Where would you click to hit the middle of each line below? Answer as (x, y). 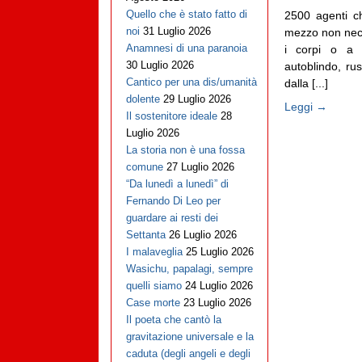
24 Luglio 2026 (219, 286)
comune (144, 167)
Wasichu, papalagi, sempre (189, 269)
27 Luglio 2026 (200, 167)
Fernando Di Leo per (173, 201)
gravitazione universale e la (189, 337)
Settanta (145, 235)
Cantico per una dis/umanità (191, 82)
